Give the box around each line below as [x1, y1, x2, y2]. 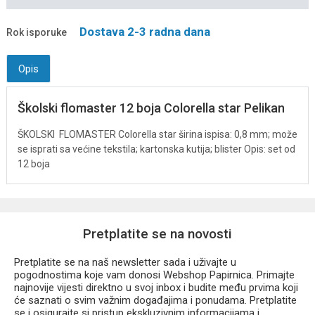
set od [268, 143, 295, 155]
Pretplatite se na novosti [83, 225, 232, 242]
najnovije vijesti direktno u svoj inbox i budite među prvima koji [14, 281, 298, 294]
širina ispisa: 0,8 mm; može [179, 129, 297, 141]
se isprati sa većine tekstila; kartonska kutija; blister [18, 143, 244, 155]
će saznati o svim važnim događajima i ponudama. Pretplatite [14, 293, 297, 307]
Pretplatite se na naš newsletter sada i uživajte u [14, 255, 236, 269]
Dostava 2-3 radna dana [79, 25, 210, 39]
